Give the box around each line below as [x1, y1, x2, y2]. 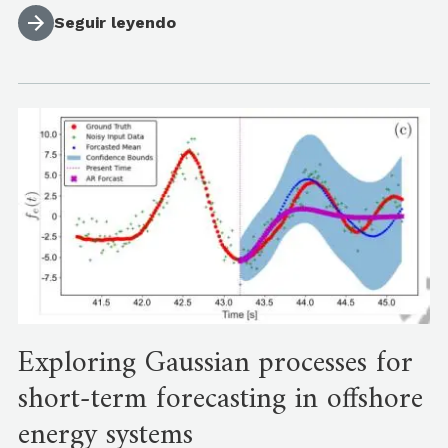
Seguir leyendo [54, 13, 176, 33]
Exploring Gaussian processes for [18, 337, 413, 391]
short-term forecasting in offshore [18, 373, 423, 427]
